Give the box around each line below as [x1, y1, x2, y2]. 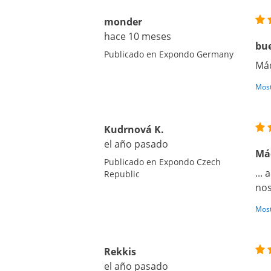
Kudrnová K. [104, 123, 164, 136]
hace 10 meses [104, 30, 171, 43]
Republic [104, 168, 140, 180]
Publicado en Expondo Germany [104, 48, 233, 60]
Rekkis [104, 245, 136, 258]
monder [104, 15, 142, 28]
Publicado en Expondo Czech [104, 156, 221, 168]
